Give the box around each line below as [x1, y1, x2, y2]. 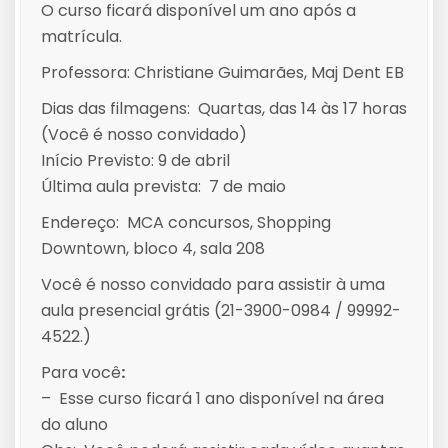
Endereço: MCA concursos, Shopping [41, 211, 331, 234]
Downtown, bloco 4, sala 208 [41, 237, 265, 260]
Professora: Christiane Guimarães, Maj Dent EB [41, 61, 404, 84]
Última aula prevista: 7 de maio [41, 175, 286, 198]
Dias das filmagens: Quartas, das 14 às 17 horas [41, 97, 407, 120]
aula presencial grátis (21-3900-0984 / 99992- [41, 299, 401, 322]
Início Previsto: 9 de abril [41, 149, 230, 172]
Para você [41, 361, 121, 384]
